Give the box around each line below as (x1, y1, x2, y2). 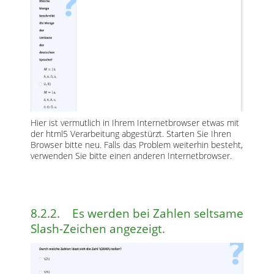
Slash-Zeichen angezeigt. (31, 221, 165, 237)
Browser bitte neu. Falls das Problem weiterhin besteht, (31, 139, 243, 150)
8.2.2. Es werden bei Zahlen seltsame (31, 206, 243, 221)
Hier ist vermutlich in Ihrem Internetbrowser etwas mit (31, 117, 239, 128)
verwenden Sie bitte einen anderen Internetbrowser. (31, 150, 232, 161)
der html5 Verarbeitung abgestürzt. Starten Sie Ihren (31, 128, 231, 139)
